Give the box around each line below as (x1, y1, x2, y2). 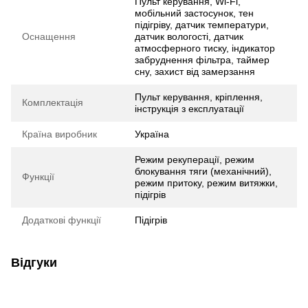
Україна (135, 128, 169, 140)
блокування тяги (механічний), (135, 165, 272, 177)
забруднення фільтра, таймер (135, 54, 269, 65)
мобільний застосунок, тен (135, 7, 254, 19)
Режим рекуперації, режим (135, 153, 254, 165)
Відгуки (11, 255, 57, 269)
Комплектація (22, 96, 83, 108)
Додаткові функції (22, 214, 101, 225)
